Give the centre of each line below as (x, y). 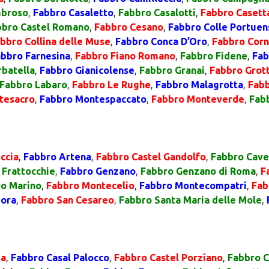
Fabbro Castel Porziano (168, 258)
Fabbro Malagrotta (199, 85)
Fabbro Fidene (214, 56)
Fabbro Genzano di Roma (198, 171)
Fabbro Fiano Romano (125, 56)
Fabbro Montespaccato (93, 99)
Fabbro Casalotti (157, 13)
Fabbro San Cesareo (68, 200)
